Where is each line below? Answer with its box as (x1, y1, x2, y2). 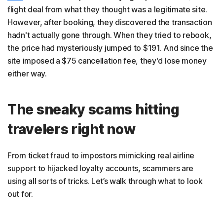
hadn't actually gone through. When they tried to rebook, (7, 30, 212, 40)
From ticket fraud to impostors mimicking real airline (7, 150, 195, 160)
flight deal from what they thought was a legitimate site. (7, 4, 207, 14)
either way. (7, 68, 47, 78)
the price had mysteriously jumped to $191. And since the (7, 42, 213, 53)
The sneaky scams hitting (7, 101, 180, 118)
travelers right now (7, 120, 136, 138)
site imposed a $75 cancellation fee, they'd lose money (7, 55, 207, 66)
